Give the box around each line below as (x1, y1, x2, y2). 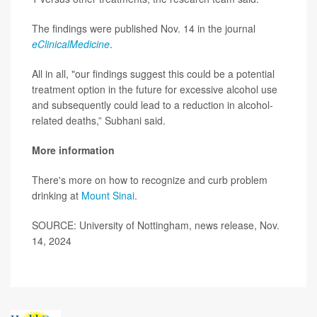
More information (32, 143, 115, 158)
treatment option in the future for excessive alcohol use (32, 82, 277, 97)
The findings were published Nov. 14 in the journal (32, 21, 255, 36)
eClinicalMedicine (32, 37, 110, 52)
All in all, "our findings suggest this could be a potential (32, 67, 275, 81)
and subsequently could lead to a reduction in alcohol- (32, 98, 273, 113)
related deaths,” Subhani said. (32, 113, 166, 128)
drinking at (32, 188, 81, 203)
